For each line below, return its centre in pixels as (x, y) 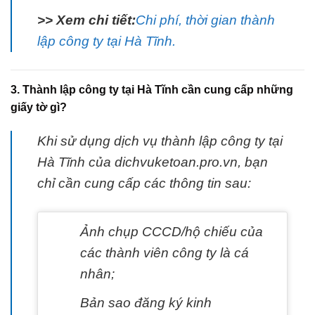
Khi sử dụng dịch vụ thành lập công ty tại (160, 141)
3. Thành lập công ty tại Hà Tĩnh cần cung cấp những (152, 89)
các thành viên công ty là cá (164, 252)
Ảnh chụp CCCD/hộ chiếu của (171, 231)
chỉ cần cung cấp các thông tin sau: (146, 183)
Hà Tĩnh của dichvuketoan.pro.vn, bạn (153, 162)
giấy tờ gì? (39, 107)
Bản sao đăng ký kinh (146, 303)
